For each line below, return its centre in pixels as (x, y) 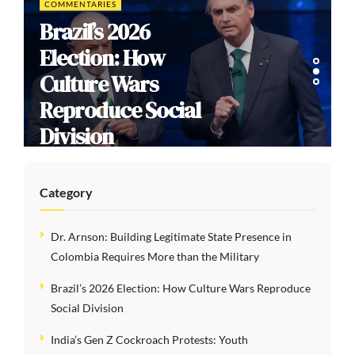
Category (66, 193)
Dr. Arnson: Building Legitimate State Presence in (171, 237)
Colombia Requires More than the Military (155, 257)
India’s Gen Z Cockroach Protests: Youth (149, 340)
